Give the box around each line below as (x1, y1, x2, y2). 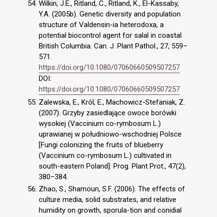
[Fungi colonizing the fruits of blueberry (39, 140, 163, 149)
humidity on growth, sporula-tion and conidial (39, 206, 182, 215)
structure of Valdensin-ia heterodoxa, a (39, 20, 164, 29)
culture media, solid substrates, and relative (39, 195, 176, 204)
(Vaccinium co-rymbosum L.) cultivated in (39, 151, 171, 160)
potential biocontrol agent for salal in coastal (39, 31, 182, 40)
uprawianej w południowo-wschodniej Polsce (39, 129, 182, 139)
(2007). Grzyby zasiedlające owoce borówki (39, 108, 176, 117)
